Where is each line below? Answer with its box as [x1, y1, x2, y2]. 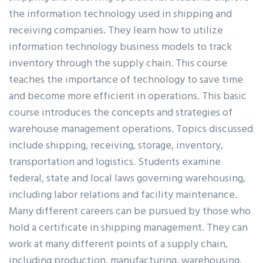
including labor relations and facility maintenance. [9, 186, 237, 203]
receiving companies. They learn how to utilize [9, 21, 223, 39]
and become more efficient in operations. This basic [9, 87, 247, 104]
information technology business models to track [9, 38, 232, 55]
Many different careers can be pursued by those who [9, 202, 251, 220]
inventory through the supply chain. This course [9, 54, 227, 72]
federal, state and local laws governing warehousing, [9, 169, 245, 187]
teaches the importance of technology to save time [9, 70, 243, 88]
